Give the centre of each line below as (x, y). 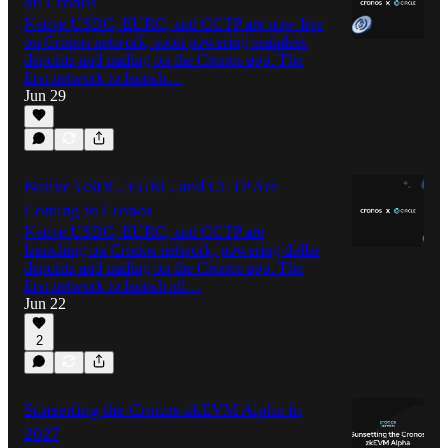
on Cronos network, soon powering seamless (165, 41)
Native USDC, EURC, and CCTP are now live (173, 23)
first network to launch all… (112, 285)
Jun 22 (45, 303)
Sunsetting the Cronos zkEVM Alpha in (163, 409)
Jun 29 (45, 95)
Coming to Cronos (88, 210)
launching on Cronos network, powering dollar (172, 249)
